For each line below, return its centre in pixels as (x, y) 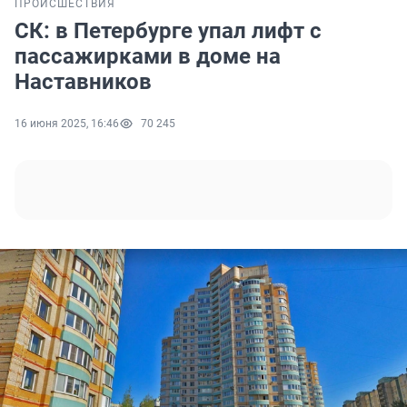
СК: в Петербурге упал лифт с (168, 31)
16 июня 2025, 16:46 (67, 124)
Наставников (83, 82)
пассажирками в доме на (148, 57)
